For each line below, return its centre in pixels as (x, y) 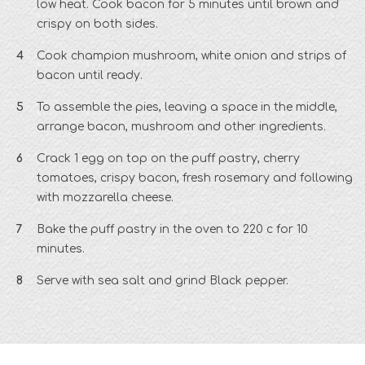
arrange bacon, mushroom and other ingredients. (183, 127)
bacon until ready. (91, 76)
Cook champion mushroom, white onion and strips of (191, 56)
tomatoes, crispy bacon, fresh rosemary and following (195, 178)
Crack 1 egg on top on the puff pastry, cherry (168, 159)
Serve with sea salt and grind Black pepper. (164, 281)
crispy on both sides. (99, 24)
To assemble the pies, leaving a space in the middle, (187, 108)
